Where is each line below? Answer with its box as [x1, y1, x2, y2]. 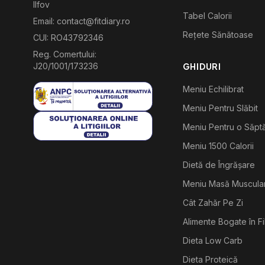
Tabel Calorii [182, 11, 232, 21]
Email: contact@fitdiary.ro [33, 16, 130, 26]
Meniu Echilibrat [182, 84, 244, 94]
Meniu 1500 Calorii [182, 141, 254, 151]
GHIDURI [182, 61, 221, 72]
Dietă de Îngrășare [182, 160, 255, 170]
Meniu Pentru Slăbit [182, 103, 258, 113]
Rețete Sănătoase [182, 30, 253, 40]
